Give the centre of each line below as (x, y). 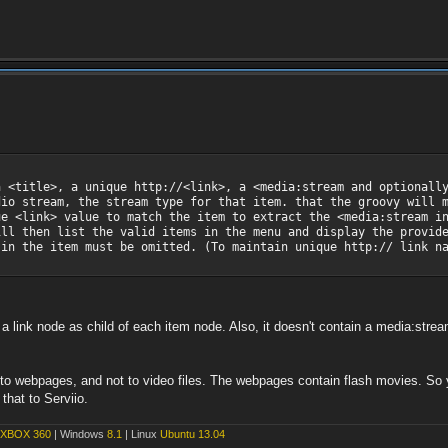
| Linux (141, 434)
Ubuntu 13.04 (192, 434)
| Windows (79, 434)
